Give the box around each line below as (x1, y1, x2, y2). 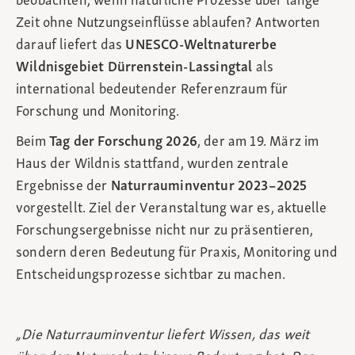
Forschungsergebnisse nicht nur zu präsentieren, (16, 223, 314, 239)
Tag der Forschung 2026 (48, 135, 197, 151)
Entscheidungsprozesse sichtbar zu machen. (16, 268, 286, 284)
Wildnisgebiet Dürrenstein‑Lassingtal (16, 60, 253, 76)
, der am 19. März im (197, 135, 319, 151)
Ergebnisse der (16, 179, 111, 195)
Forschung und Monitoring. (16, 105, 180, 120)
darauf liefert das (16, 38, 126, 54)
